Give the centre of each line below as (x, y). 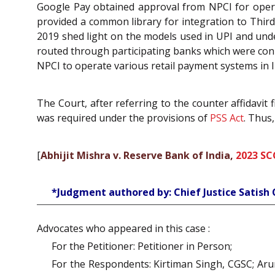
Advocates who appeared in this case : (123, 229)
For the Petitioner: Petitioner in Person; (142, 246)
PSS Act (227, 118)
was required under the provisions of (123, 118)
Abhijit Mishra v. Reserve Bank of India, (138, 155)
